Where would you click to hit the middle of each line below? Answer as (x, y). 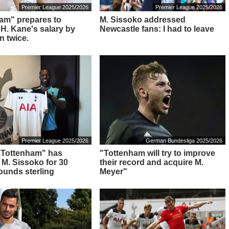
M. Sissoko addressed (142, 20)
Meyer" (113, 171)
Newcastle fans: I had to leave (157, 29)
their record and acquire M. (151, 162)
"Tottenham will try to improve (157, 153)
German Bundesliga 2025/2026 (184, 140)
